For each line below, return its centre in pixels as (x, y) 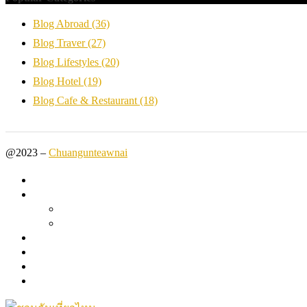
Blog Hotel (58, 81)
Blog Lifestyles (67, 62)
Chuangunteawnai (88, 152)
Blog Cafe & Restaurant (86, 100)
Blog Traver (60, 42)
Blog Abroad (62, 23)
